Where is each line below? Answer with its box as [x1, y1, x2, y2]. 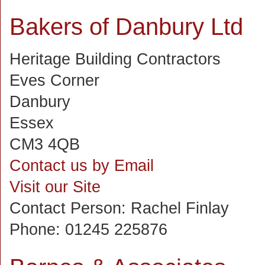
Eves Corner [9, 72, 99, 89]
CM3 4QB [9, 135, 80, 153]
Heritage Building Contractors [9, 50, 221, 68]
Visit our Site [9, 178, 101, 196]
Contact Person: [9, 199, 131, 217]
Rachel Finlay [131, 199, 229, 217]
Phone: [9, 221, 65, 238]
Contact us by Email [9, 157, 154, 174]
